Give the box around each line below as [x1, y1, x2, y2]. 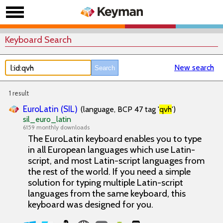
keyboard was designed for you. [28, 199, 153, 210]
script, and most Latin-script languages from [28, 155, 205, 166]
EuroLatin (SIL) [23, 104, 78, 114]
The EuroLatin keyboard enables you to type [28, 133, 202, 144]
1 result [9, 89, 29, 97]
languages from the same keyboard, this [28, 188, 186, 199]
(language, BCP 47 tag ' [81, 105, 159, 114]
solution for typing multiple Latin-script [28, 177, 183, 188]
